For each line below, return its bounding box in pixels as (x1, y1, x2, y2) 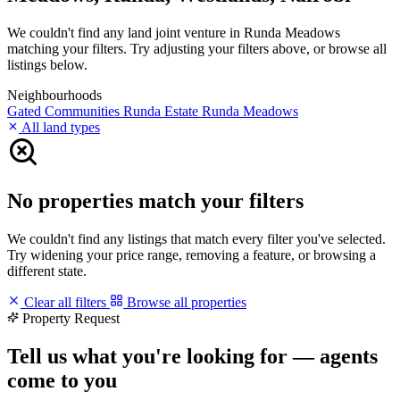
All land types (19, 119, 100, 135)
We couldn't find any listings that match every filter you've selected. (7, 230, 386, 246)
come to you (7, 368, 117, 392)
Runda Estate (123, 103, 202, 119)
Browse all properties (123, 294, 246, 310)
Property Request (22, 310, 120, 326)
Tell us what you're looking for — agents (7, 344, 378, 368)
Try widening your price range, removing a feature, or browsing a (7, 246, 376, 262)
